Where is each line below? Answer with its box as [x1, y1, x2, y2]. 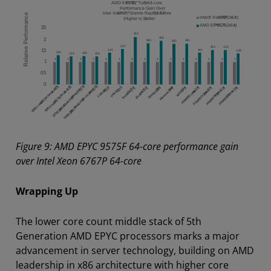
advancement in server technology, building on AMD [16, 243, 254, 257]
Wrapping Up [16, 184, 78, 198]
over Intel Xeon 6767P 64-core [16, 154, 142, 168]
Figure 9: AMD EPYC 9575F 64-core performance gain [16, 139, 238, 153]
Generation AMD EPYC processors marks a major [16, 229, 240, 243]
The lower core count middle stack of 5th [16, 214, 201, 228]
